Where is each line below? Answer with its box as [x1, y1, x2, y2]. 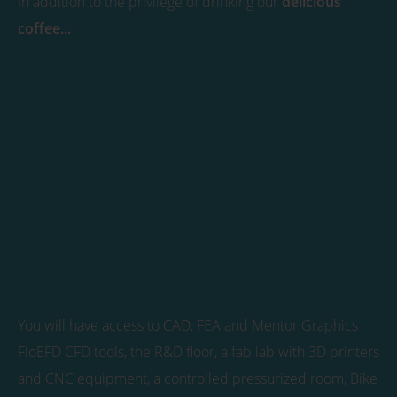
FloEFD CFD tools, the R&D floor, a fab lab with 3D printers [18, 342, 379, 362]
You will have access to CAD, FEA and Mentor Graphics [18, 315, 358, 335]
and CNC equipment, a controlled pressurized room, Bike [18, 369, 378, 388]
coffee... [18, 19, 71, 38]
